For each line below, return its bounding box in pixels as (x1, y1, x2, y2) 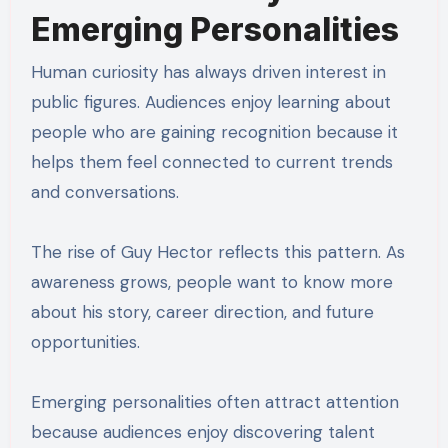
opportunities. (30, 330, 140, 353)
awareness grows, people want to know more (30, 270, 393, 293)
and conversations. (30, 180, 179, 203)
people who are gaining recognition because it (30, 120, 398, 143)
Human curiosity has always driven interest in (30, 60, 386, 83)
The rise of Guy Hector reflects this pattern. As (30, 240, 405, 263)
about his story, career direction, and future (30, 300, 374, 323)
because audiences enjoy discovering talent (30, 420, 375, 443)
